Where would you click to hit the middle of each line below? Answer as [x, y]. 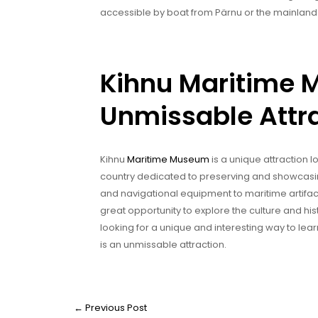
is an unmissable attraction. [163, 244]
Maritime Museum [168, 159]
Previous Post [115, 307]
